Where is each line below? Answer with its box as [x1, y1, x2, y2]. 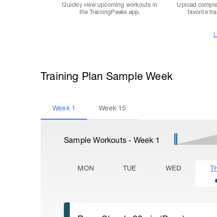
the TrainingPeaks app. [79, 9, 140, 15]
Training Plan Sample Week [41, 70, 172, 82]
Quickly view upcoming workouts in [62, 1, 157, 8]
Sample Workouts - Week [64, 136, 155, 144]
